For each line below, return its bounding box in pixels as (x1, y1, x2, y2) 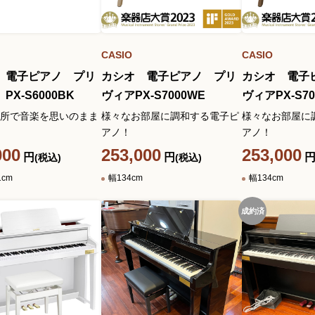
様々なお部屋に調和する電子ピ (101, 110, 239, 122)
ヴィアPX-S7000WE (101, 89, 205, 101)
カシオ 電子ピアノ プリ (101, 70, 236, 82)
